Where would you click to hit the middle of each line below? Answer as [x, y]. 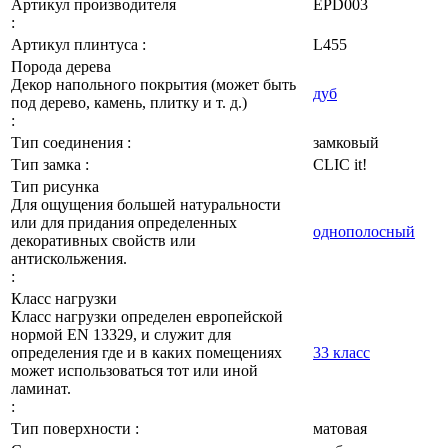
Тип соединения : [71, 143]
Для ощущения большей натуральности [146, 205]
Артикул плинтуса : [78, 45]
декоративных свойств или [103, 241]
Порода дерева [63, 67]
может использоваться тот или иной [134, 371]
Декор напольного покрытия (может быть [153, 85]
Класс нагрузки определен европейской [147, 317]
